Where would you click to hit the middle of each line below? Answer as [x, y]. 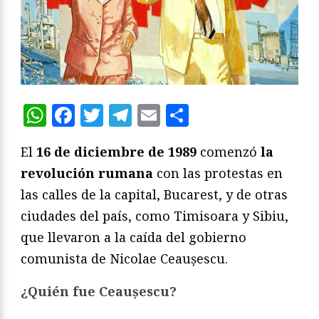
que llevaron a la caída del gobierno [134, 237]
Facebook [127, 115]
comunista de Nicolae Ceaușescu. [124, 258]
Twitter [145, 115]
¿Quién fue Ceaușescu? [99, 291]
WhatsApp [104, 115]
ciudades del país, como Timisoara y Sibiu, [155, 215]
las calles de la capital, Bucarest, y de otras [154, 194]
